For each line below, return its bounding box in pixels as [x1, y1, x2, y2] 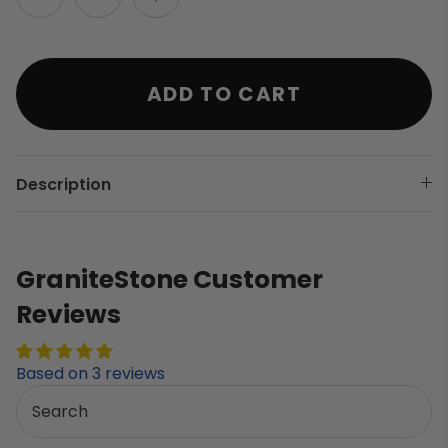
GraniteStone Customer [16, 261, 323, 297]
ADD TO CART [146, 79, 302, 108]
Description [16, 172, 111, 196]
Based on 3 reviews [16, 361, 165, 385]
